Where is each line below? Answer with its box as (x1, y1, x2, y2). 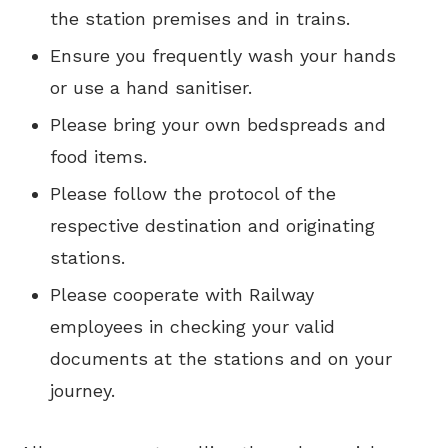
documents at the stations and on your (50, 348, 392, 369)
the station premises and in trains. (50, 8, 350, 29)
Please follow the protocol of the (50, 183, 336, 204)
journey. (50, 380, 115, 401)
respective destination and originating (50, 215, 375, 236)
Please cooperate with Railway (50, 284, 314, 305)
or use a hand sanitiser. (50, 77, 252, 98)
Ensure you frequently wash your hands (50, 45, 396, 66)
